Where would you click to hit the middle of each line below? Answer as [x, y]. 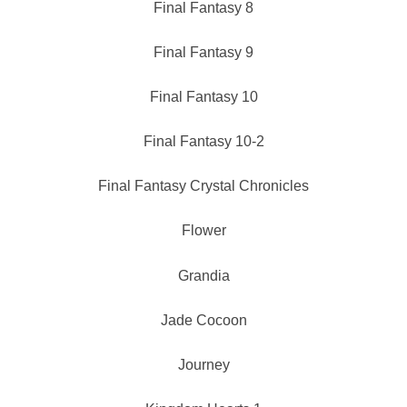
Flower [203, 231]
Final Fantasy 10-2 [203, 142]
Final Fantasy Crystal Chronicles [203, 186]
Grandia [203, 275]
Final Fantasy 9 [203, 52]
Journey [203, 364]
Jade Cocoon [203, 320]
